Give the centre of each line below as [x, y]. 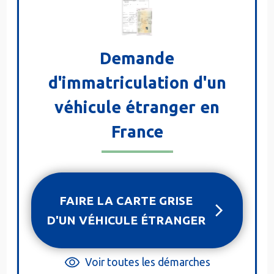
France [137, 132]
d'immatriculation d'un [137, 83]
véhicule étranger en [137, 107]
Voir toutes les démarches [148, 262]
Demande [137, 58]
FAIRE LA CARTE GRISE [126, 201]
